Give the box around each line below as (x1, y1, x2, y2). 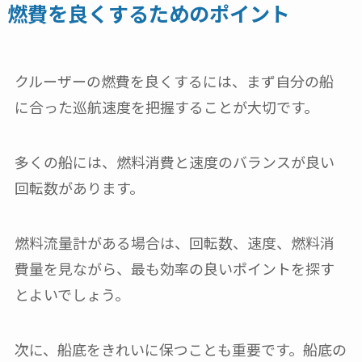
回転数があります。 (14, 177, 144, 199)
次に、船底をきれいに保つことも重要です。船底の (14, 338, 347, 360)
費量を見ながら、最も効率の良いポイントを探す (14, 257, 335, 279)
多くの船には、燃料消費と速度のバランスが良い (14, 151, 335, 173)
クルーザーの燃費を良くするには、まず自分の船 (14, 70, 334, 92)
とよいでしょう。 (14, 283, 129, 305)
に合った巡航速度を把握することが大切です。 (14, 96, 318, 118)
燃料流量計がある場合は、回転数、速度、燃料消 (14, 231, 335, 253)
